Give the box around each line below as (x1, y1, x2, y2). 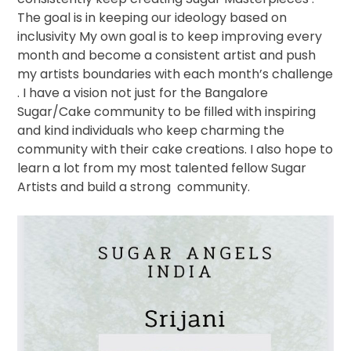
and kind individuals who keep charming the (17, 121, 285, 139)
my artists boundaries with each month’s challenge (17, 64, 334, 83)
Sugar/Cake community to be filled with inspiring (17, 102, 317, 121)
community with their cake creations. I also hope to (17, 139, 334, 158)
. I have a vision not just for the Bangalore (17, 83, 269, 102)
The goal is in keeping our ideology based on (17, 8, 288, 27)
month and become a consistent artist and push (17, 45, 317, 64)
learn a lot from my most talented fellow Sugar (17, 158, 307, 177)
